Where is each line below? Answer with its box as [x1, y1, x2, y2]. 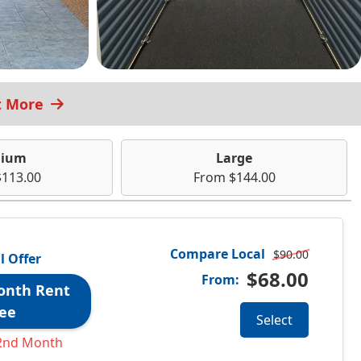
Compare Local [170, 244, 265, 263]
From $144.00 [193, 168, 276, 186]
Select [256, 310, 293, 329]
